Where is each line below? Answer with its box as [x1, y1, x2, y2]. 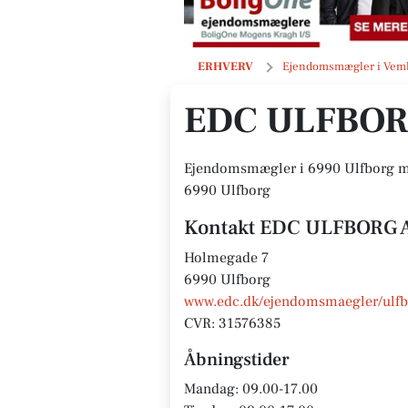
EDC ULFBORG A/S [220, 58, 317, 73]
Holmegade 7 [184, 249, 269, 267]
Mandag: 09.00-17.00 [184, 380, 318, 398]
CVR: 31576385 [184, 314, 280, 332]
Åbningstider [184, 348, 290, 372]
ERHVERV [198, 59, 253, 74]
